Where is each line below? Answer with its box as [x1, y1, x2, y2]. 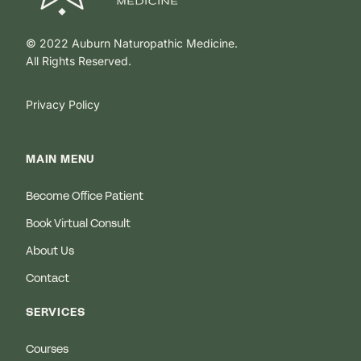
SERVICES [26, 307, 85, 319]
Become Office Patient [26, 191, 143, 203]
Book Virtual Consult [26, 218, 131, 230]
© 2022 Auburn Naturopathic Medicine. [26, 36, 238, 51]
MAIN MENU [26, 154, 96, 166]
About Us [26, 246, 74, 258]
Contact [26, 273, 69, 285]
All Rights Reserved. [26, 54, 131, 68]
